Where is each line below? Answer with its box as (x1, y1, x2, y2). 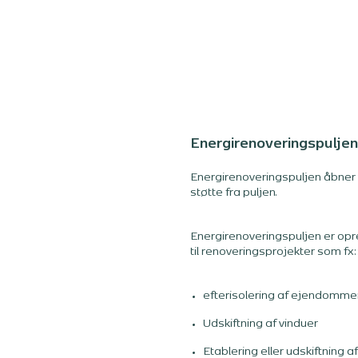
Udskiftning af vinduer (203, 319, 318, 329)
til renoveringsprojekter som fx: (190, 247, 356, 257)
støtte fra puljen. (190, 188, 277, 198)
